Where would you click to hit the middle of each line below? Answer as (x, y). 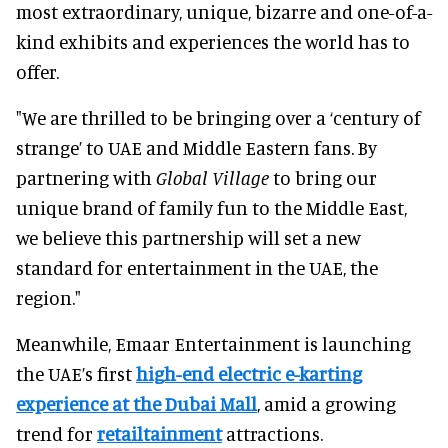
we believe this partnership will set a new (188, 237)
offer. (37, 71)
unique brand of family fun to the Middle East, (211, 207)
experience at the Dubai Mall (136, 403)
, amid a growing (326, 403)
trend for (56, 433)
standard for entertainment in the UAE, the (197, 267)
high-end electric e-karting (249, 373)
